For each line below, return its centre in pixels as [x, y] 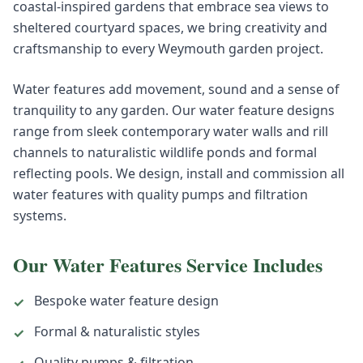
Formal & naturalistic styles [117, 331]
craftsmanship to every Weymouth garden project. [168, 49]
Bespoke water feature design [126, 301]
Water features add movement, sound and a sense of [176, 89]
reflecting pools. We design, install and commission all [179, 173]
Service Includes [252, 265]
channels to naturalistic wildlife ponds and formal [165, 152]
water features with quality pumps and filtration [160, 194]
